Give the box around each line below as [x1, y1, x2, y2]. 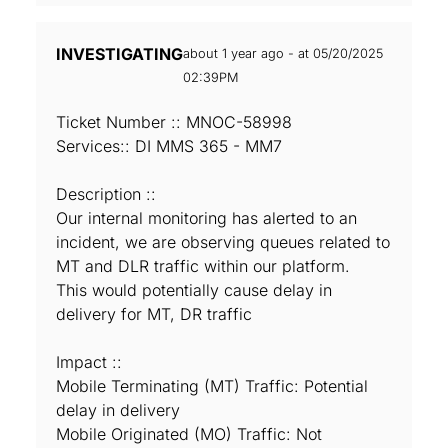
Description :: [56, 184, 156, 204]
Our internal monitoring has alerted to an [56, 208, 357, 228]
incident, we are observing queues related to [56, 232, 390, 252]
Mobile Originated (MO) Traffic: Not [56, 424, 322, 444]
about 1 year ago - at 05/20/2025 [183, 46, 383, 61]
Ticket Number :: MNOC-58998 [56, 112, 292, 132]
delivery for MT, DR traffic [56, 304, 252, 324]
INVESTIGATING [56, 44, 183, 64]
